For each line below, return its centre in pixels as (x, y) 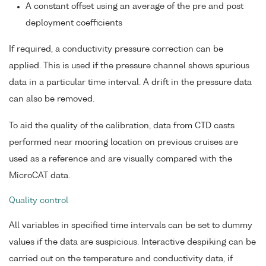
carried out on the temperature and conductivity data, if (121, 259)
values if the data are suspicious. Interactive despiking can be (132, 242)
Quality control (39, 201)
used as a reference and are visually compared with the (121, 159)
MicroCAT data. (39, 176)
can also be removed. (52, 99)
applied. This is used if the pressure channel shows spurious (129, 66)
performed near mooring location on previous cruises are (123, 143)
